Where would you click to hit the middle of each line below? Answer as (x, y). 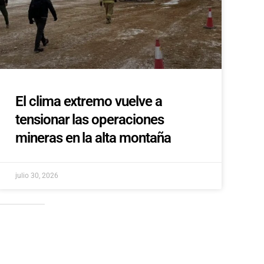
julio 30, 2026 (37, 176)
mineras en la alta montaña (93, 138)
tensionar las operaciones (90, 120)
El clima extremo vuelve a (89, 102)
